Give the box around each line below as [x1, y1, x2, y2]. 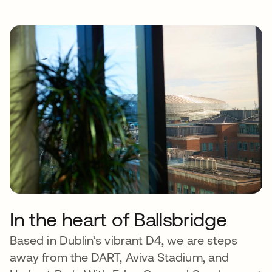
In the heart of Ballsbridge [10, 208, 227, 231]
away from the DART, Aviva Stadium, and [10, 250, 229, 265]
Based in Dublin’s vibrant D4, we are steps [10, 233, 238, 248]
